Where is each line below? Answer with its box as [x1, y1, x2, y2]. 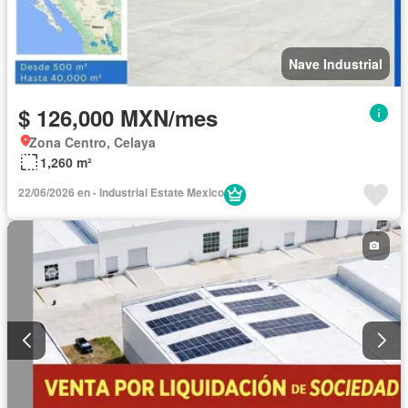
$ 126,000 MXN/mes [18, 101, 218, 133]
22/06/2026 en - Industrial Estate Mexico [18, 183, 224, 200]
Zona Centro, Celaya [29, 132, 156, 151]
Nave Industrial [289, 54, 382, 73]
